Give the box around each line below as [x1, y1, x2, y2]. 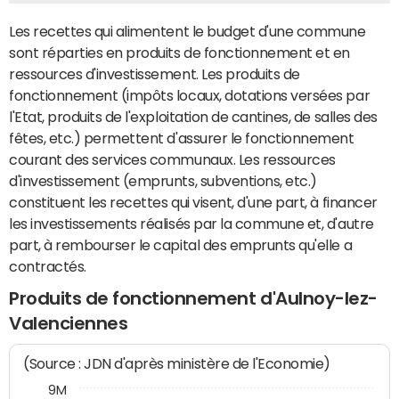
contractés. [9, 259, 86, 273]
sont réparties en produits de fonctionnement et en [9, 45, 350, 60]
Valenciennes [9, 314, 128, 332]
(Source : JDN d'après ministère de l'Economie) [23, 355, 331, 373]
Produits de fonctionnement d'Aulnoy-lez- [9, 289, 378, 307]
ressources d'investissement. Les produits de [9, 67, 300, 81]
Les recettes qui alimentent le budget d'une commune [9, 24, 366, 38]
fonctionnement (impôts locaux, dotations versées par [9, 88, 370, 102]
